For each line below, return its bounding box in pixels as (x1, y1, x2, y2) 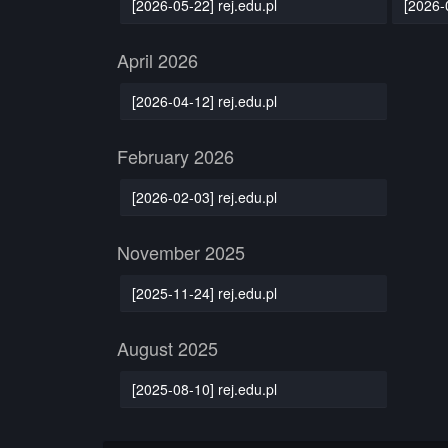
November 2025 (117, 239, 245, 265)
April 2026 (117, 47, 198, 73)
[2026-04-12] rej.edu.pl (131, 90, 277, 111)
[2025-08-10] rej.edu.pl (131, 378, 277, 399)
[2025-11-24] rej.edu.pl (131, 282, 277, 303)
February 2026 (117, 143, 234, 169)
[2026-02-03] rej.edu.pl (131, 186, 277, 207)
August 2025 (117, 335, 218, 361)
